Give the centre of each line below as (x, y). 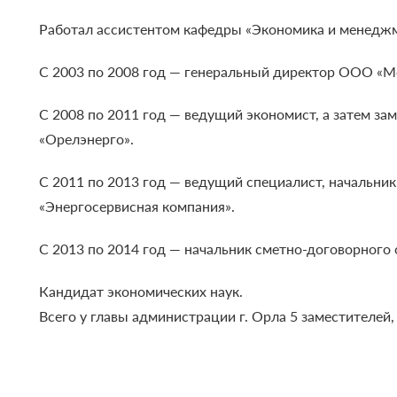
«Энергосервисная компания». (137, 206)
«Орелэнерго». (87, 139)
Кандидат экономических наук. (141, 292)
